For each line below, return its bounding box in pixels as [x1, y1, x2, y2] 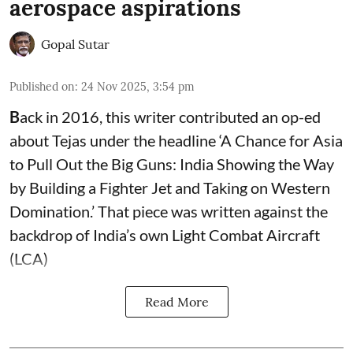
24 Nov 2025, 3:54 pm [81, 79, 195, 94]
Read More [144, 293, 209, 310]
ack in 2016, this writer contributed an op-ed [20, 106, 321, 126]
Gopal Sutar [41, 35, 110, 52]
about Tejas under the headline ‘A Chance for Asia [9, 130, 343, 150]
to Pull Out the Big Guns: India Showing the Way [9, 154, 334, 173]
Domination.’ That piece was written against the [9, 201, 328, 221]
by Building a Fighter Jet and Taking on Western [9, 177, 330, 197]
